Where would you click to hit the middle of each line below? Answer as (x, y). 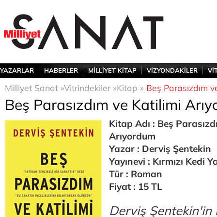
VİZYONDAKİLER (172, 70)
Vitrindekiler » (90, 88)
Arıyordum (132, 136)
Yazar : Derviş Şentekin (160, 149)
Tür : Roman (136, 174)
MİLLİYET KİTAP (112, 70)
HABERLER (61, 70)
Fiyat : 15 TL (136, 186)
